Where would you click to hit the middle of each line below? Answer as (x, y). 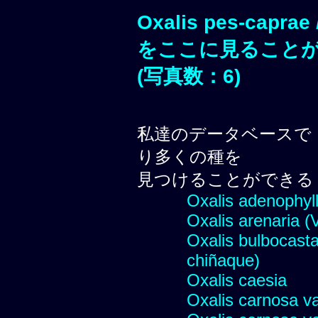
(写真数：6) (189, 76)
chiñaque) (223, 260)
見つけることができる (225, 179)
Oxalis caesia (237, 280)
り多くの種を (190, 156)
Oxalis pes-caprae (226, 22)
